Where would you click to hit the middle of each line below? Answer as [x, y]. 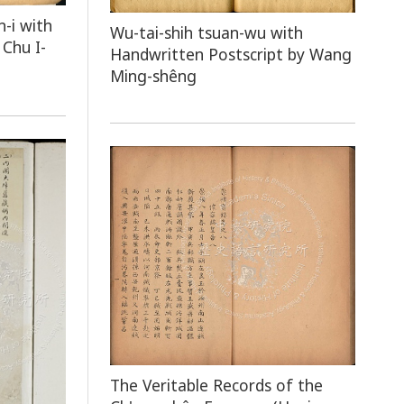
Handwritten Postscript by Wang [231, 54]
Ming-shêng [154, 75]
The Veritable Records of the [217, 386]
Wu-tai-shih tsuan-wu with [207, 32]
